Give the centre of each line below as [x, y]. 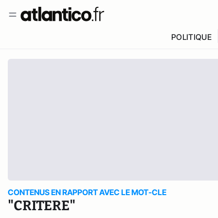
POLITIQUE [191, 37]
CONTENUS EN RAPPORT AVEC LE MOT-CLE [87, 192]
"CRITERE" [42, 206]
